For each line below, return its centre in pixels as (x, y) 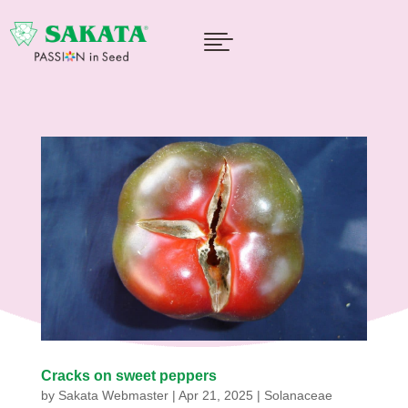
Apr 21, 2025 (215, 395)
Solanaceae (298, 395)
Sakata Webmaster (113, 395)
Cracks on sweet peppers (128, 375)
